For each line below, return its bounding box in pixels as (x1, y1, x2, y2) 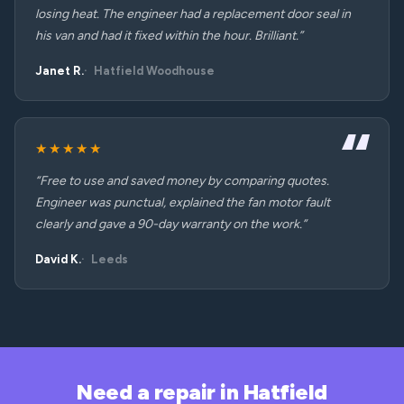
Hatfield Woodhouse (94, 64, 215, 78)
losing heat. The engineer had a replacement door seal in (35, 6, 351, 22)
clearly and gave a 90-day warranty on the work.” (35, 216, 307, 232)
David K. (35, 252, 81, 266)
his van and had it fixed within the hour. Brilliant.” (35, 28, 303, 43)
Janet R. (35, 64, 84, 78)
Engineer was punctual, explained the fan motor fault (35, 195, 330, 210)
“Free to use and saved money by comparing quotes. (35, 173, 329, 188)
